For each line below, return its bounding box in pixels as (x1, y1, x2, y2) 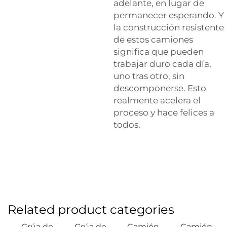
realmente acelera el (113, 95, 201, 105)
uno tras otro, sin (113, 71, 184, 81)
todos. (113, 120, 140, 130)
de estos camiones (113, 34, 193, 45)
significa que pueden (113, 47, 204, 57)
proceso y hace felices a (113, 107, 214, 118)
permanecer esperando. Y (113, 10, 224, 20)
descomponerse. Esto (113, 83, 206, 93)
